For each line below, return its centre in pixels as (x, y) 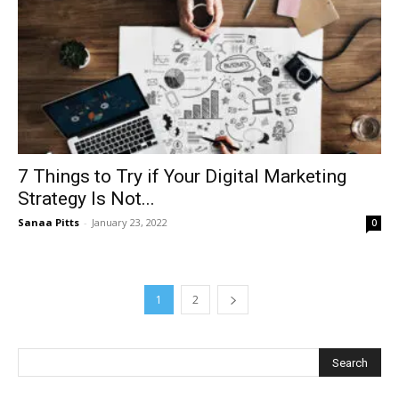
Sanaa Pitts (49, 222)
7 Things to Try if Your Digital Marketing (182, 176)
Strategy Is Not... (86, 198)
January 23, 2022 (130, 222)
